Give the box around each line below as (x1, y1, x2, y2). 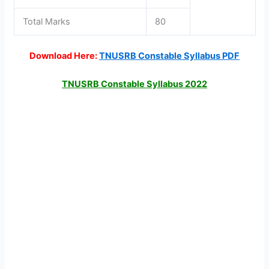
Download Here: (29, 50, 97, 61)
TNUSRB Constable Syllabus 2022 (62, 79, 207, 90)
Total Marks (23, 16, 71, 28)
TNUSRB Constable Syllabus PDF (99, 50, 240, 61)
